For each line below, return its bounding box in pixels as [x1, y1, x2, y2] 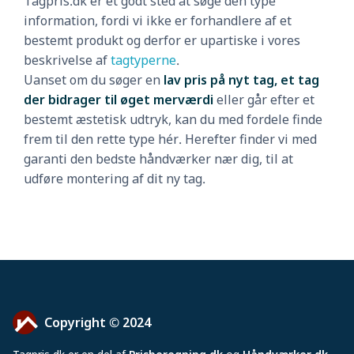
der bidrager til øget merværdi [24, 91, 213, 108]
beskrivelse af [24, 51, 111, 69]
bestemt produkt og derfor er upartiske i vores [24, 32, 300, 49]
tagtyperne [111, 51, 176, 69]
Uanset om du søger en [24, 71, 160, 88]
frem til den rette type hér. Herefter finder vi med [24, 130, 317, 148]
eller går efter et [213, 91, 314, 108]
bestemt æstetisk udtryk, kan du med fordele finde [24, 111, 322, 128]
